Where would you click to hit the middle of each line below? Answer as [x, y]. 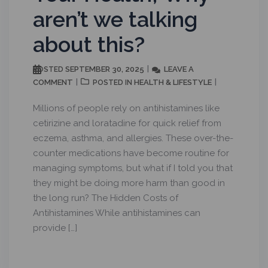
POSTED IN [113, 82]
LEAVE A [179, 69]
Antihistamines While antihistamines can [117, 213]
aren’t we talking [115, 19]
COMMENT [53, 82]
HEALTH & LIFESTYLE [173, 82]
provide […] [55, 228]
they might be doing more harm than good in [129, 183]
